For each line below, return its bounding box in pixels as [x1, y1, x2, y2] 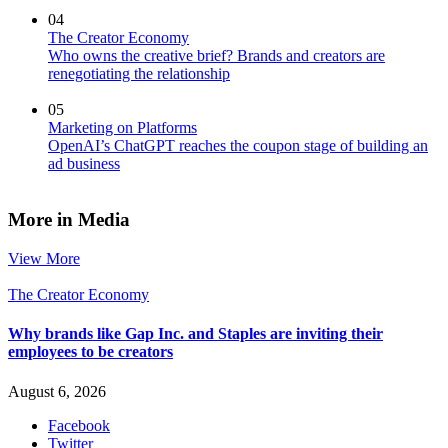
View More [8, 250, 80, 268]
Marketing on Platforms [48, 118, 197, 136]
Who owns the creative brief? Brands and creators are [48, 46, 385, 64]
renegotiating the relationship [48, 64, 230, 82]
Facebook [48, 416, 110, 434]
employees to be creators [8, 343, 173, 361]
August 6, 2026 [8, 382, 106, 400]
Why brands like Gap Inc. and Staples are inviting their [8, 325, 383, 343]
